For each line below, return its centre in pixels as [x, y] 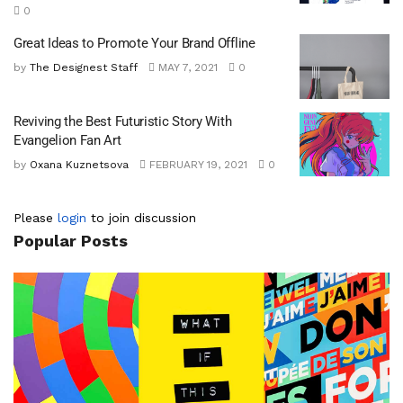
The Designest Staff [84, 68]
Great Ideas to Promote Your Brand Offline [134, 44]
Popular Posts [71, 241]
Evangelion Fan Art [67, 140]
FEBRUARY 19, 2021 [197, 164]
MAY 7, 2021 [186, 68]
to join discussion [141, 218]
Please [36, 218]
